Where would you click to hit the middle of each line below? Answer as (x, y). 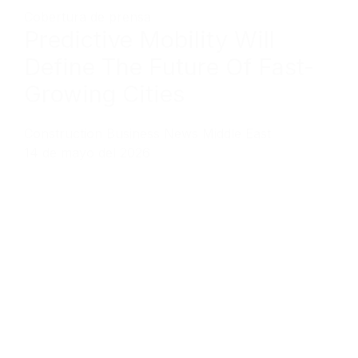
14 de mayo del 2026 (87, 152)
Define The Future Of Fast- (169, 66)
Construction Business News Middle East (147, 133)
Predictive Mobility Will (149, 39)
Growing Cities (104, 93)
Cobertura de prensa (88, 16)
